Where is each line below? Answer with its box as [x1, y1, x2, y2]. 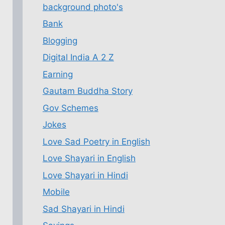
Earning [42, 69, 73, 79]
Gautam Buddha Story [42, 86, 133, 96]
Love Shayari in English [42, 153, 136, 163]
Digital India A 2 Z [42, 52, 114, 62]
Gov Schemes [42, 102, 98, 113]
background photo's [42, 2, 123, 12]
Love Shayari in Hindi [42, 170, 128, 180]
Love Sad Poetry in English [42, 136, 150, 147]
